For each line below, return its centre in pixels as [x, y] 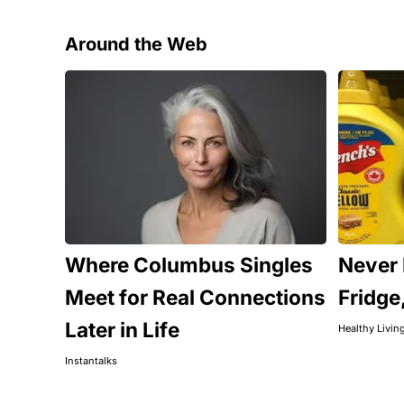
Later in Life [122, 329]
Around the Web [136, 44]
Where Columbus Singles [189, 264]
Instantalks [91, 360]
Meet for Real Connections [195, 297]
